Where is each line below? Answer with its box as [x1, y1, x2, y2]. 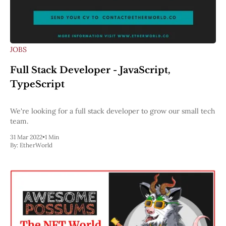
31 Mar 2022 [10, 133, 42, 141]
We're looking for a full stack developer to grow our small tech [10, 106, 215, 116]
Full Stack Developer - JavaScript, [10, 64, 171, 76]
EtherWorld [20, 141, 52, 149]
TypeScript [10, 78, 65, 90]
